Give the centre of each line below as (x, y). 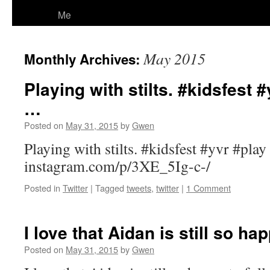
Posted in (42, 188)
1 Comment (209, 188)
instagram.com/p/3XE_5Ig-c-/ (117, 166)
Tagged (110, 188)
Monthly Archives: (84, 59)
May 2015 (174, 58)
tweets (139, 188)
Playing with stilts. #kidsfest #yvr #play (145, 148)
